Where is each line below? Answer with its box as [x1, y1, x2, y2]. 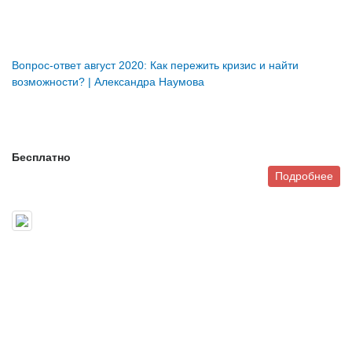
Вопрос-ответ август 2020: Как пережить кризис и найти [12, 59, 299, 72]
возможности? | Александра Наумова [12, 75, 204, 89]
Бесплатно [12, 151, 71, 164]
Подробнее [275, 170, 333, 183]
